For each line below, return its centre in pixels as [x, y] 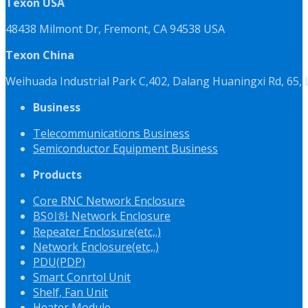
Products [57, 175]
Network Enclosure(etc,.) [96, 247]
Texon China [40, 55]
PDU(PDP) [59, 262]
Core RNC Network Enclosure [109, 201]
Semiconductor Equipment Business [125, 148]
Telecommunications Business [111, 133]
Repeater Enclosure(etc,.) [97, 232]
